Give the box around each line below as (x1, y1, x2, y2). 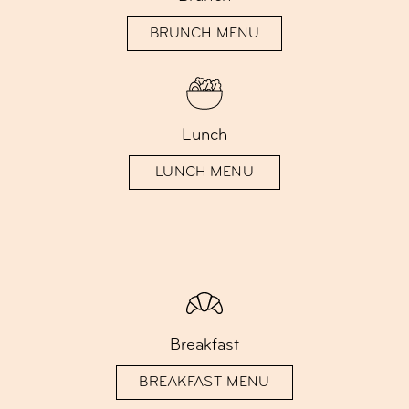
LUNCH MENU (155, 164, 254, 180)
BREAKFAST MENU (139, 374, 270, 390)
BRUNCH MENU (149, 26, 260, 41)
